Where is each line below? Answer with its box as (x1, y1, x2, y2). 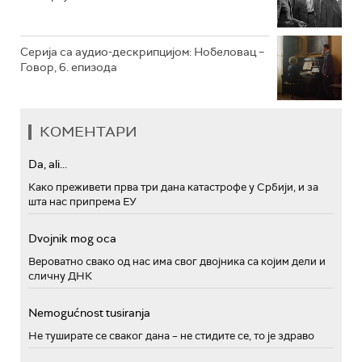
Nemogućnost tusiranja (28, 305, 150, 320)
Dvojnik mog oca (28, 231, 116, 246)
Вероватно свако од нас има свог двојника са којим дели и (28, 255, 326, 268)
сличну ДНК (28, 269, 92, 283)
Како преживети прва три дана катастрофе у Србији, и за (28, 180, 318, 194)
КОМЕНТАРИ (40, 122, 137, 141)
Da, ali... (28, 157, 67, 171)
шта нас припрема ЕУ (28, 195, 137, 208)
